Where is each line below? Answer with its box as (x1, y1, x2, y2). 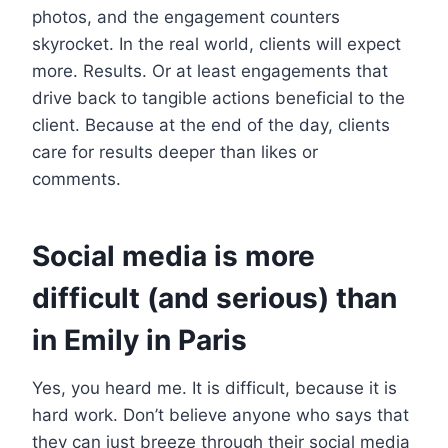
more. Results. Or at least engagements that (32, 60, 388, 81)
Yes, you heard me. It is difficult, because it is (32, 377, 397, 398)
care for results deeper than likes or (32, 141, 318, 162)
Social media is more (32, 238, 315, 273)
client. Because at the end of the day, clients (32, 114, 390, 135)
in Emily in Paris (32, 322, 247, 357)
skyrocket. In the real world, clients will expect (32, 33, 401, 54)
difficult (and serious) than (32, 280, 397, 315)
